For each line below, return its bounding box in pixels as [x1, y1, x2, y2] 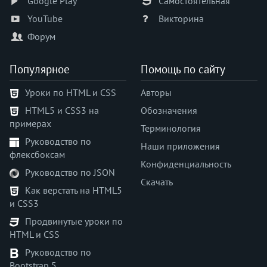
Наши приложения [141, 140, 220, 153]
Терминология [141, 122, 201, 135]
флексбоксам [10, 148, 65, 161]
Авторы [141, 86, 172, 99]
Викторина [158, 13, 204, 25]
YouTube [27, 13, 63, 25]
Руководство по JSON [25, 166, 115, 179]
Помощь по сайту [141, 61, 225, 77]
